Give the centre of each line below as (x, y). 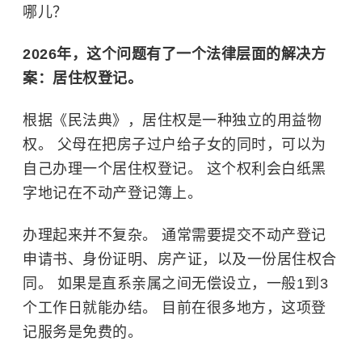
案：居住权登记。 (82, 78)
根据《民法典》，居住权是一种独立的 (150, 120)
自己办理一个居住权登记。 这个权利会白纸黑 (175, 168)
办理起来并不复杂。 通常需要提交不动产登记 (175, 235)
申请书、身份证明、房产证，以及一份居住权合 (180, 259)
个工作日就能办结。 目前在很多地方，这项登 (175, 307)
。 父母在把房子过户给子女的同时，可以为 (182, 144)
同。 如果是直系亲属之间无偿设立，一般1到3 (175, 283)
